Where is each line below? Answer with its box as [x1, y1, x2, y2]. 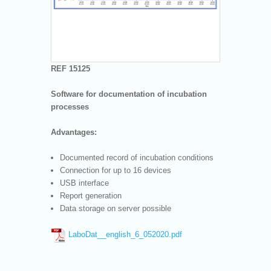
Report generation [60, 191, 122, 200]
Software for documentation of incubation [51, 89, 207, 99]
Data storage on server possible [60, 203, 171, 213]
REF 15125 [51, 64, 90, 73]
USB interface [60, 178, 109, 188]
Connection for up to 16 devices [60, 165, 171, 175]
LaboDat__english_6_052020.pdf [66, 229, 182, 239]
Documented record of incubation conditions [60, 152, 214, 162]
